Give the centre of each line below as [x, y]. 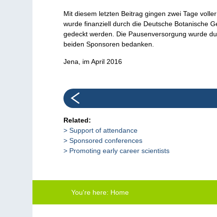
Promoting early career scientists [120, 150]
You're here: [90, 192]
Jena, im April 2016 [93, 61]
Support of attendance [104, 130]
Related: [77, 120]
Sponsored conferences [106, 140]
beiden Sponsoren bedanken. [109, 44]
